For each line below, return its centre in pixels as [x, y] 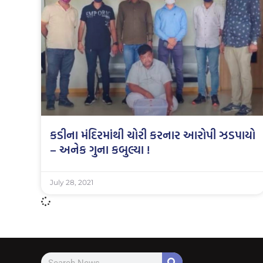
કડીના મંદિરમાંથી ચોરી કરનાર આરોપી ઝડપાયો [153, 135]
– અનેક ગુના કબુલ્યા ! [100, 149]
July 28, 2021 [72, 183]
